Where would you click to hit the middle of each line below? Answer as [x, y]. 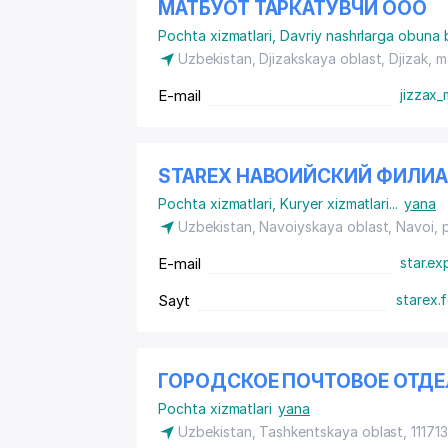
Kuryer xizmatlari [335, 203]
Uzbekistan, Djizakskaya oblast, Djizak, [307, 58]
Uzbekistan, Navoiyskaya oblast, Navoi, [310, 226]
